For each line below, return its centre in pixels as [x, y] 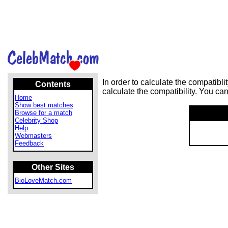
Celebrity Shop [36, 120]
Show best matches [44, 105]
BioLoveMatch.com [43, 180]
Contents [53, 84]
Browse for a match [44, 113]
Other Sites [53, 167]
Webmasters [33, 136]
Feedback [29, 143]
